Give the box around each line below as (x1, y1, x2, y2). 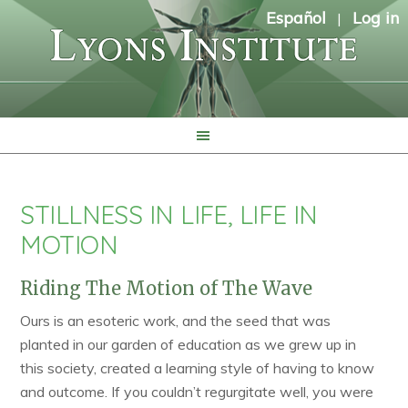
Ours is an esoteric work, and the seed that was (20, 311, 331, 330)
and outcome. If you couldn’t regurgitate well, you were (20, 382, 374, 401)
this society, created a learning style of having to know (20, 359, 375, 377)
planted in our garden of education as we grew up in (20, 335, 357, 353)
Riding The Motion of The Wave (20, 277, 313, 300)
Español (266, 7, 326, 28)
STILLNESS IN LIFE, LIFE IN (20, 199, 318, 230)
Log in (352, 7, 399, 28)
